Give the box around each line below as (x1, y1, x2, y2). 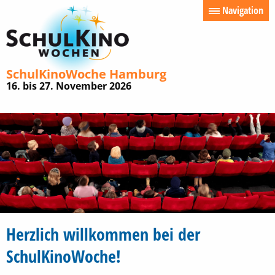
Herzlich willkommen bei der (6, 222, 200, 246)
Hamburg (109, 65, 166, 83)
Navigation (220, 4, 263, 17)
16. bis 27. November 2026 (6, 79, 131, 93)
